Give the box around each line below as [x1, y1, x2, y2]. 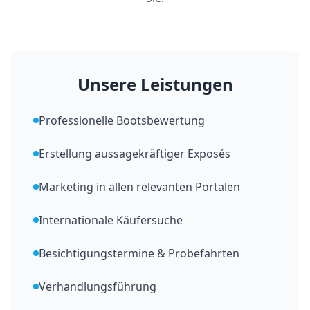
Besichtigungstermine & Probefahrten [39, 245, 239, 261]
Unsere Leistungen [77, 72, 233, 95]
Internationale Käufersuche [39, 212, 183, 228]
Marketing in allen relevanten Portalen [39, 179, 240, 194]
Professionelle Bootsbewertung [39, 112, 205, 128]
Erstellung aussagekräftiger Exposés [39, 145, 230, 161]
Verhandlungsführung [39, 278, 156, 294]
